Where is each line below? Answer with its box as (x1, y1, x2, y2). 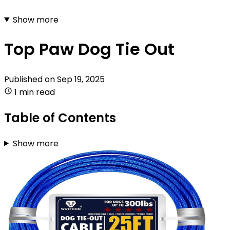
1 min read (14, 86, 55, 98)
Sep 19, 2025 (57, 73, 105, 85)
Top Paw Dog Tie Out (4, 37, 175, 61)
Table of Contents (4, 109, 116, 126)
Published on (4, 73, 57, 85)
